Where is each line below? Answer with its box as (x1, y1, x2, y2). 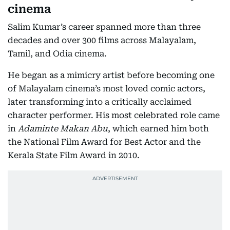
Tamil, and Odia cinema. (8, 49, 107, 59)
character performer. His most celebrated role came (8, 110, 220, 120)
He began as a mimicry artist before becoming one (8, 70, 215, 80)
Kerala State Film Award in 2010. (8, 150, 140, 160)
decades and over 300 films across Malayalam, (8, 35, 196, 45)
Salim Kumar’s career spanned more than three (8, 22, 201, 32)
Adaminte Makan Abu (18, 124, 108, 133)
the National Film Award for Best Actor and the (8, 137, 201, 147)
